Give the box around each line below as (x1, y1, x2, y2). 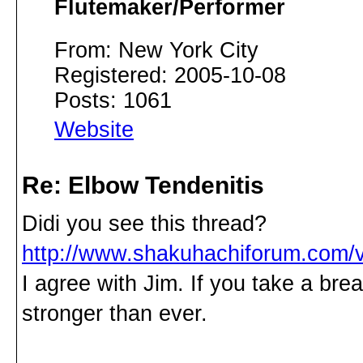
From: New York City (54, 38, 258, 63)
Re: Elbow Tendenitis (22, 171, 264, 199)
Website (54, 117, 134, 143)
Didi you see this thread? (22, 211, 267, 236)
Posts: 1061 (54, 88, 172, 113)
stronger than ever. (22, 301, 207, 326)
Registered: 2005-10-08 (54, 63, 286, 88)
